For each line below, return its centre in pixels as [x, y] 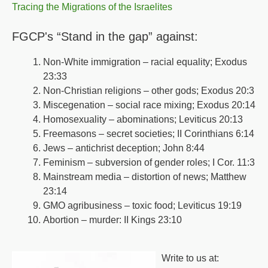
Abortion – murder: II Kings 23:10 [112, 220]
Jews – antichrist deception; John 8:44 [124, 148]
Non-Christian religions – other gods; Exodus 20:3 [149, 91]
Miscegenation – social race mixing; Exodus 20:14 [149, 105]
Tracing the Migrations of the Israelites [92, 7]
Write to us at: [190, 258]
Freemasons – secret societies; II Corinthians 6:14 [149, 134]
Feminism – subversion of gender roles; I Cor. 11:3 [149, 163]
